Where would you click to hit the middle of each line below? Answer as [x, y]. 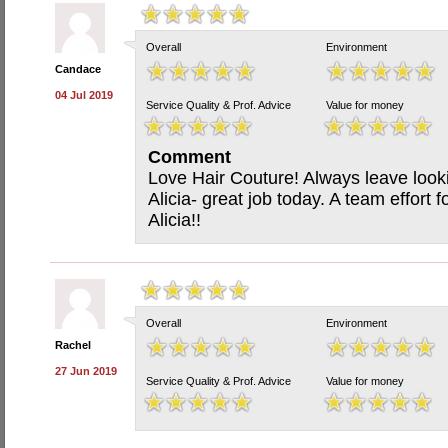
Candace [78, 69]
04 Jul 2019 [84, 95]
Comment [189, 157]
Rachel [73, 345]
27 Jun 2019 [86, 371]
